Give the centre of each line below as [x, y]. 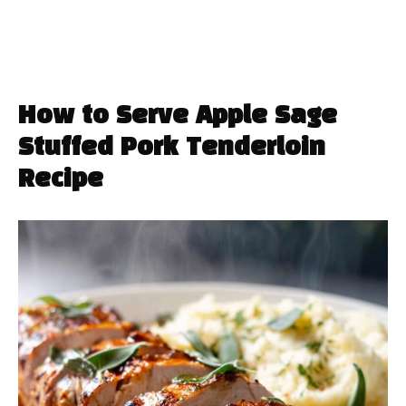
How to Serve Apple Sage [178, 116]
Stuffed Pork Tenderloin [172, 148]
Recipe [61, 179]
